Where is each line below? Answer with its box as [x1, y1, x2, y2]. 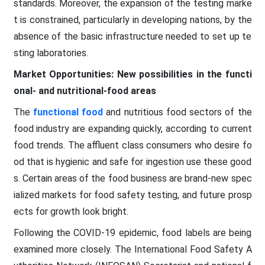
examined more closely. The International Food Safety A [13, 243, 252, 255]
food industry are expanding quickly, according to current [13, 122, 252, 134]
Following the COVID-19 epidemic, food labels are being [13, 227, 252, 238]
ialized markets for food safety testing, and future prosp [13, 189, 252, 201]
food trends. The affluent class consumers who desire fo [13, 139, 252, 151]
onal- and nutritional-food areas [13, 85, 156, 96]
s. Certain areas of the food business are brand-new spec [13, 172, 252, 184]
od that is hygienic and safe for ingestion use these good [13, 156, 252, 167]
